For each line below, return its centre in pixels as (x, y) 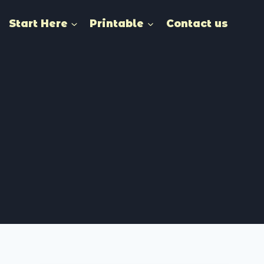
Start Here (39, 23)
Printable (117, 23)
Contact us (197, 23)
